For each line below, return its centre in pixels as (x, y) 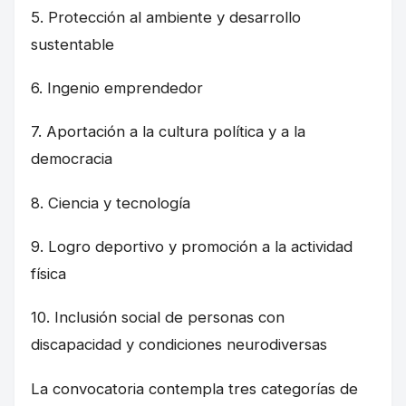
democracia (72, 159)
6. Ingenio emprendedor (117, 88)
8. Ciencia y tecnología (111, 203)
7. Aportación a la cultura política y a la (168, 132)
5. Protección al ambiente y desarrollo (166, 17)
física (48, 274)
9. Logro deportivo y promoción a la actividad (192, 246)
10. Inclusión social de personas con (158, 318)
